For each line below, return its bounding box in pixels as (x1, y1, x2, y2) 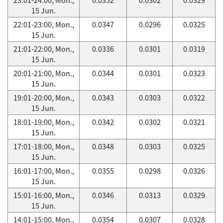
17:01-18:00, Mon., (13, 141, 74, 152)
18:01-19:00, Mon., (13, 116, 74, 127)
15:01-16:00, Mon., (13, 190, 74, 201)
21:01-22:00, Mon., (13, 43, 74, 54)
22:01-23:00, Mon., (13, 19, 74, 30)
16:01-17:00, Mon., (13, 165, 74, 176)
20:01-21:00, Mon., (13, 68, 74, 79)
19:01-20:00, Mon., (13, 92, 74, 103)
